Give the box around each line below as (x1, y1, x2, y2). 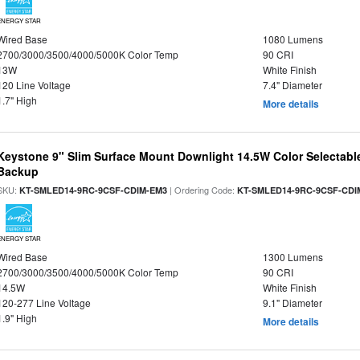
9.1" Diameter (262, 296, 322, 309)
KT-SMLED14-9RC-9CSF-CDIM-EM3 (19, 184, 168, 196)
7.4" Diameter (262, 78, 322, 92)
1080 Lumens (262, 32, 323, 46)
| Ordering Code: (167, 183, 238, 196)
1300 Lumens (262, 250, 323, 264)
